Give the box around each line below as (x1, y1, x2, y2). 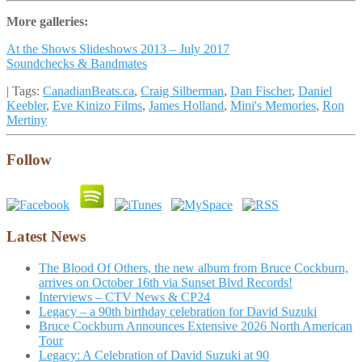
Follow (6, 150, 52, 168)
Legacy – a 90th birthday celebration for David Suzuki (39, 304, 317, 318)
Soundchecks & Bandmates (6, 56, 147, 70)
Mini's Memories (230, 98, 316, 112)
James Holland (149, 98, 224, 112)
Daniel (298, 83, 332, 98)
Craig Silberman (141, 83, 224, 98)
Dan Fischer (230, 83, 292, 98)
